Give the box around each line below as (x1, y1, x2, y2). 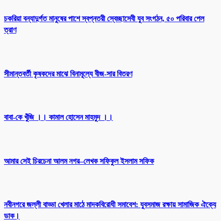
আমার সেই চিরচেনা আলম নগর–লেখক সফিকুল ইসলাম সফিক (4, 156, 154, 165)
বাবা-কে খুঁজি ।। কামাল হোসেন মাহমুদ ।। (4, 113, 113, 122)
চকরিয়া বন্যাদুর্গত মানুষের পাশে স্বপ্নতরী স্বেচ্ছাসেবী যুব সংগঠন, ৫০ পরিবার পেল (4, 14, 204, 23)
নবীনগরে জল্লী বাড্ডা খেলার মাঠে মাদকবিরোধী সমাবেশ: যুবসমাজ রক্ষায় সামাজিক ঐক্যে (4, 200, 216, 209)
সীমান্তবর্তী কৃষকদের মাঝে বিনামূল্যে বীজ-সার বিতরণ (4, 69, 132, 78)
